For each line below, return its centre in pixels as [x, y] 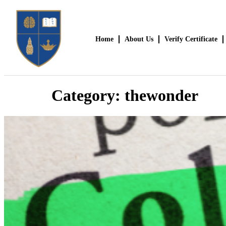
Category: [88, 96]
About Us [139, 39]
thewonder [161, 96]
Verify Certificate [191, 39]
